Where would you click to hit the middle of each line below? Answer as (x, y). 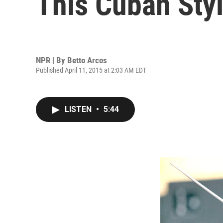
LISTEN (79, 109)
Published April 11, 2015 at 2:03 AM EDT (91, 70)
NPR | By (52, 60)
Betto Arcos (87, 60)
